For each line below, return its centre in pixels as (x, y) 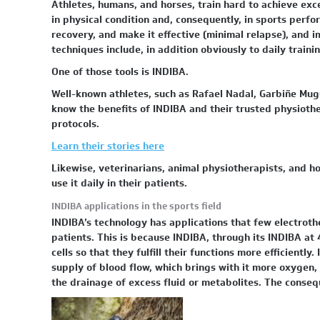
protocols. (75, 124)
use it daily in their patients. (119, 183)
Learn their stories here (108, 146)
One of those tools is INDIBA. (120, 72)
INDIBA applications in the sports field (136, 206)
